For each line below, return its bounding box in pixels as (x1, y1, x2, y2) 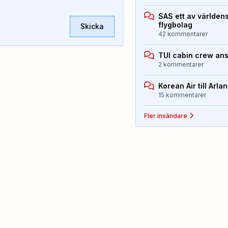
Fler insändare (144, 111, 188, 120)
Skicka (80, 21, 104, 31)
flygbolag (158, 20, 193, 29)
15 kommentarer (158, 91, 207, 99)
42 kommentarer (158, 30, 208, 38)
